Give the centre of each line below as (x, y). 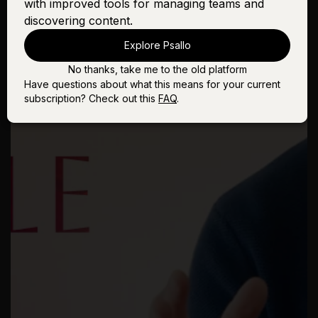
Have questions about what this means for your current (152, 84)
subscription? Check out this (91, 98)
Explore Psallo (157, 45)
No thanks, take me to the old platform (157, 69)
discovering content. (78, 21)
